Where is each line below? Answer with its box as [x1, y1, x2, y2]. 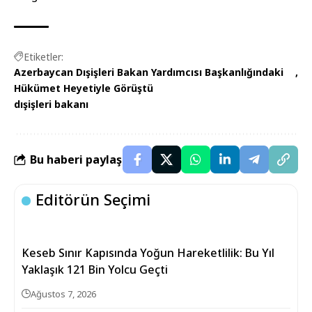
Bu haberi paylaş [30, 151, 122, 167]
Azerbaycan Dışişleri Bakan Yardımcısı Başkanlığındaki [14, 65, 283, 79]
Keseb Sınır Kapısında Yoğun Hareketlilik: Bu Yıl [22, 245, 274, 260]
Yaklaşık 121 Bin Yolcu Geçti [22, 262, 168, 277]
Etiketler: [24, 50, 63, 63]
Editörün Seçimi [36, 189, 151, 210]
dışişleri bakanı [14, 97, 88, 111]
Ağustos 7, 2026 [31, 288, 96, 300]
